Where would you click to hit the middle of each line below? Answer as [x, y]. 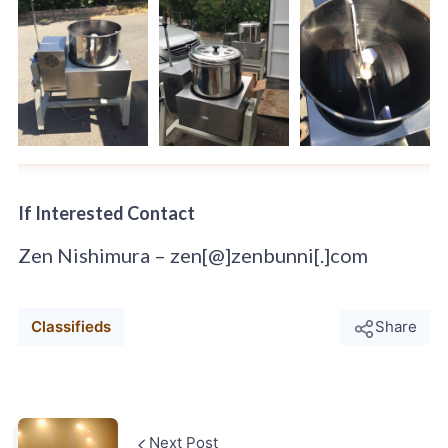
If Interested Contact [106, 212]
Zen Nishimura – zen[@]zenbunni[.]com [192, 254]
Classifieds [70, 327]
